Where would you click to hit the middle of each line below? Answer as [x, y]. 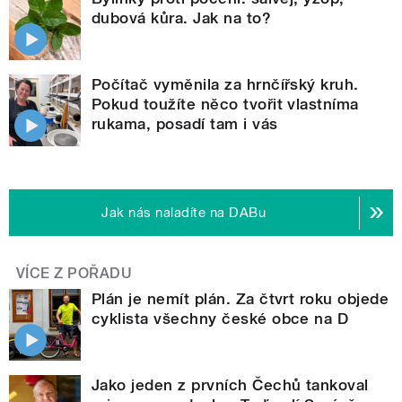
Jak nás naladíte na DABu [184, 213]
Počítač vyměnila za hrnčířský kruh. [225, 85]
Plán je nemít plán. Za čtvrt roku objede [240, 299]
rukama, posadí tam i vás [185, 124]
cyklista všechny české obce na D [220, 319]
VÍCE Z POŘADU [74, 274]
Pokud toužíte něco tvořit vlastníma [225, 105]
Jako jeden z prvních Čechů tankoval [230, 385]
